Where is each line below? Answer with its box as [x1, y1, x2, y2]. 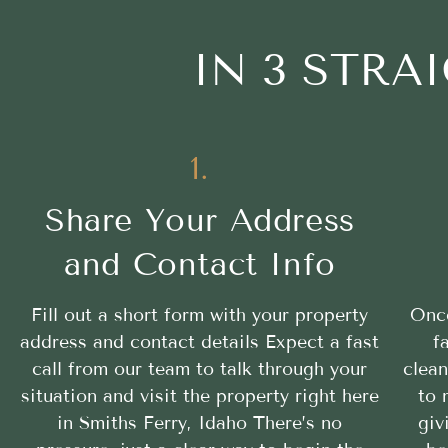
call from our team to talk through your [32, 357, 368, 380]
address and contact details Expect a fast [20, 330, 380, 353]
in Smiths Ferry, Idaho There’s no [57, 411, 343, 434]
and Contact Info [64, 244, 336, 283]
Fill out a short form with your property [31, 303, 369, 326]
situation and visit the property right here [20, 384, 379, 407]
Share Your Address [45, 200, 355, 239]
